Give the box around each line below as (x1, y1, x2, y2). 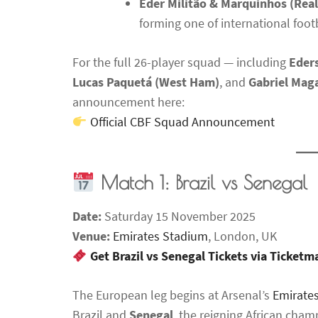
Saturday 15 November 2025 (102, 208, 256, 225)
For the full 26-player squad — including (72, 53, 289, 70)
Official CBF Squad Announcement (89, 113, 275, 130)
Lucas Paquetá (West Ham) (72, 73, 219, 90)
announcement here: (72, 93, 185, 110)
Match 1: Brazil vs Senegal (100, 171, 307, 194)
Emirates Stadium (113, 228, 208, 245)
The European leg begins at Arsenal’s (72, 287, 273, 304)
